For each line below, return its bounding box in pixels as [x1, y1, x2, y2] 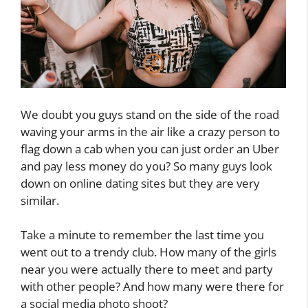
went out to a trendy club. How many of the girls [21, 244, 276, 261]
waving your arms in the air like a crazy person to [21, 123, 280, 140]
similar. [21, 192, 59, 208]
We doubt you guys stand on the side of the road [21, 106, 279, 122]
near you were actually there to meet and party [21, 261, 273, 278]
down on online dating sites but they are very [21, 175, 260, 191]
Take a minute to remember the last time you [21, 227, 264, 243]
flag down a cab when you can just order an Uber [21, 140, 279, 157]
